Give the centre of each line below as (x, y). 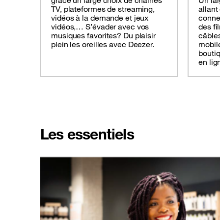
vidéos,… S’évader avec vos (100, 27)
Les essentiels (87, 134)
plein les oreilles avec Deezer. (103, 44)
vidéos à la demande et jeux (100, 18)
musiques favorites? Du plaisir (103, 36)
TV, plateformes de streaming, (103, 9)
